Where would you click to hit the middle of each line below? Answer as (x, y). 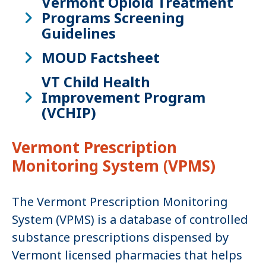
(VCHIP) (69, 113)
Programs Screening (113, 18)
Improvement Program (123, 97)
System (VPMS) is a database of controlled (130, 220)
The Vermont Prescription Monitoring (120, 202)
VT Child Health (96, 82)
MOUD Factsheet (101, 58)
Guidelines (79, 33)
